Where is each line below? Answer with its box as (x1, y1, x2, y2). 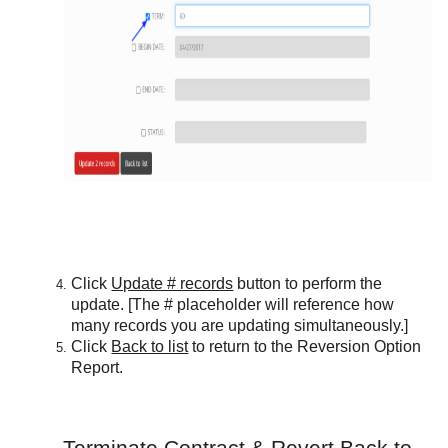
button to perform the (233, 275, 383, 292)
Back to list (111, 338, 189, 355)
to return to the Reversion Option (188, 338, 422, 355)
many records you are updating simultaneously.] (71, 317, 409, 334)
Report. (71, 359, 124, 376)
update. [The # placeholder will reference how (71, 296, 395, 313)
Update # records (111, 275, 234, 292)
